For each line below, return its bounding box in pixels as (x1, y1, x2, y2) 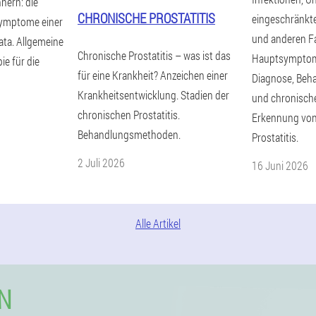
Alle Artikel (135, 216, 181, 231)
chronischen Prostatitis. (78, 107, 180, 122)
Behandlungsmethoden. (78, 127, 181, 142)
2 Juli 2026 (78, 155, 125, 170)
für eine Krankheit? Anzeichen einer (78, 68, 228, 83)
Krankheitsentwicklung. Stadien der (78, 87, 229, 102)
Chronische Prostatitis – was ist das (78, 48, 231, 63)
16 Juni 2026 (252, 158, 308, 173)
